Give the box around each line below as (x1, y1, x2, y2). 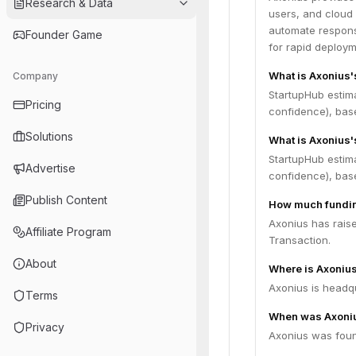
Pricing (25, 98, 61, 111)
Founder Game (25, 28, 103, 41)
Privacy (25, 320, 64, 334)
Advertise (25, 161, 75, 175)
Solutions (25, 130, 73, 143)
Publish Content (25, 193, 107, 207)
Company (13, 70, 58, 82)
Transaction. (269, 234, 331, 246)
